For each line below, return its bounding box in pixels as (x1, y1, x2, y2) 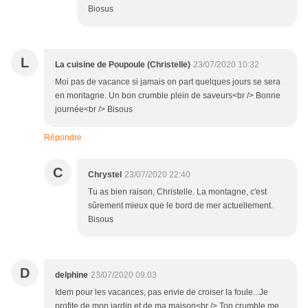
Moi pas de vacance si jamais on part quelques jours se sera (55, 77, 280, 87)
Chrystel (88, 170, 122, 180)
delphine (55, 270, 88, 280)
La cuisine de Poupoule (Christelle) (55, 60, 190, 70)
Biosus (88, 4, 113, 14)
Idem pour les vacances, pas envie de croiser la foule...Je (55, 287, 268, 298)
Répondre (44, 133, 82, 143)
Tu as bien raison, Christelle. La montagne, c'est (88, 187, 267, 197)
